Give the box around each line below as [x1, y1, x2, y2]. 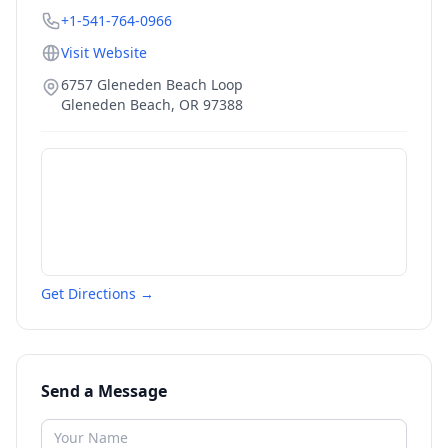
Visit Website [61, 43, 147, 62]
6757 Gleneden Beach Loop [61, 75, 243, 94]
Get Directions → [41, 284, 154, 303]
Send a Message [41, 380, 167, 402]
